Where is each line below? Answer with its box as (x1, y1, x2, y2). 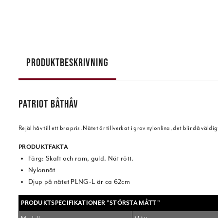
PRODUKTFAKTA (18, 143, 68, 151)
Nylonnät (28, 166, 55, 175)
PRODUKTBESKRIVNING (26, 56, 109, 68)
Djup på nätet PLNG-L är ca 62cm (28, 178, 130, 186)
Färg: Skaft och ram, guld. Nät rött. (28, 154, 134, 163)
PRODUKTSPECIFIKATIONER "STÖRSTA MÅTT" (21, 199, 161, 207)
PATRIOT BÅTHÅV (18, 98, 78, 109)
